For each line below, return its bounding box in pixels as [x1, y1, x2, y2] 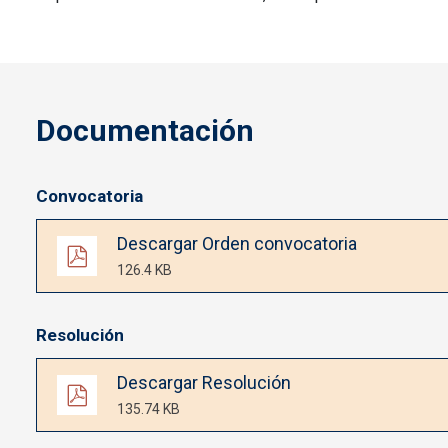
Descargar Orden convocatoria [117, 233, 357, 255]
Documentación [36, 113, 254, 149]
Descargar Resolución [117, 372, 291, 394]
